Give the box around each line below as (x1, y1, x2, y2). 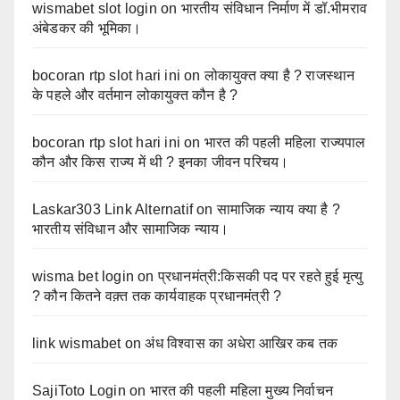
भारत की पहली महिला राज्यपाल (204, 134, 366, 150)
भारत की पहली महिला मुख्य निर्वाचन (149, 382, 334, 398)
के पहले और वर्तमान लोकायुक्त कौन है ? (32, 87, 238, 103)
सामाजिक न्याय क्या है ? (216, 201, 340, 217)
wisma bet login (32, 268, 134, 284)
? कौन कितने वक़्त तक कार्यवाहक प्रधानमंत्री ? (32, 287, 282, 304)
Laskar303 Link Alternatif (32, 201, 193, 217)
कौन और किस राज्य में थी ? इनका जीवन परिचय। (32, 154, 289, 170)
